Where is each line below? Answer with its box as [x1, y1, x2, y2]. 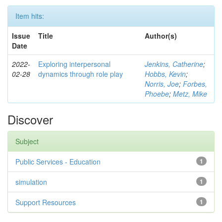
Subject [15, 136, 39, 146]
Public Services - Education [15, 157, 101, 166]
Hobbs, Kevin [145, 69, 186, 79]
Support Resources [15, 197, 76, 207]
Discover [7, 111, 53, 128]
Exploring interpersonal [38, 59, 111, 69]
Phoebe [145, 89, 169, 99]
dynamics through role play [38, 69, 123, 79]
